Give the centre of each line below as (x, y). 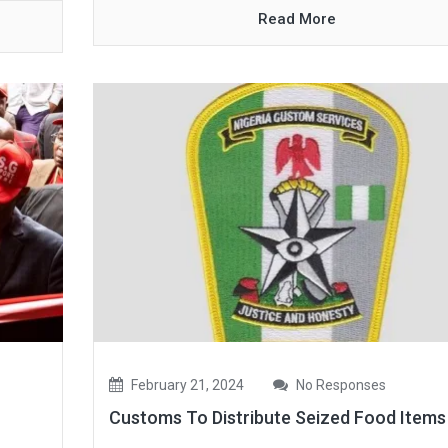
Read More (297, 19)
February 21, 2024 (185, 385)
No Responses (339, 385)
